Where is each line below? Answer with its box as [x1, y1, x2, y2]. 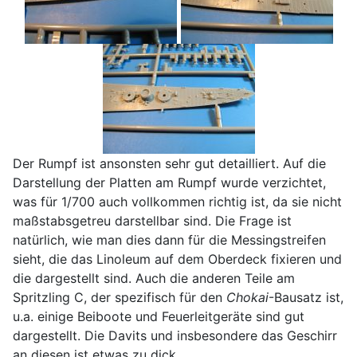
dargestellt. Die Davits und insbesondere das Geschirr [13, 327, 337, 343]
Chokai [226, 288, 269, 305]
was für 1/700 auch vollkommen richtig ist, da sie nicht [13, 193, 342, 210]
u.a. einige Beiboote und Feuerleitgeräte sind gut [13, 308, 304, 324]
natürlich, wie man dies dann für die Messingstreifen [13, 231, 326, 248]
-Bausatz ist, [269, 288, 343, 305]
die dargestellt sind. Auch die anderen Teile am [13, 269, 295, 286]
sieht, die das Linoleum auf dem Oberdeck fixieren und [13, 250, 342, 267]
